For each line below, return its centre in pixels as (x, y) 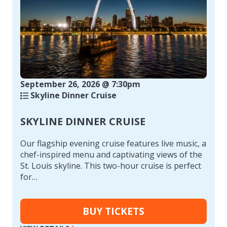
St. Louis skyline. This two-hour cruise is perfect (111, 165)
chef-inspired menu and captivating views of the (111, 154)
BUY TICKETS (113, 211)
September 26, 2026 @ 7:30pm (80, 84)
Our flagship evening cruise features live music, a (113, 143)
